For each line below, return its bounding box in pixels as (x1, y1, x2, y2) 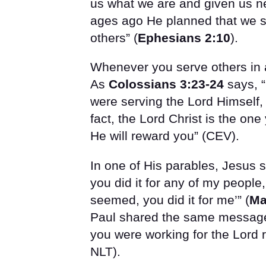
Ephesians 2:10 (138, 30, 230, 45)
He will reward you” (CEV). (90, 129, 239, 143)
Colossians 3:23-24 (109, 77, 224, 91)
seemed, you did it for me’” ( (90, 193, 249, 207)
